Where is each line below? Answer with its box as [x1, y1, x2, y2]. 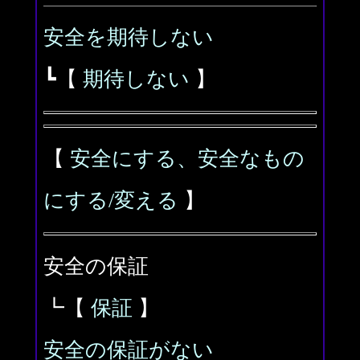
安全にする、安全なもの [70, 147, 305, 170]
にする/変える [43, 189, 178, 212]
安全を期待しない [43, 26, 214, 49]
